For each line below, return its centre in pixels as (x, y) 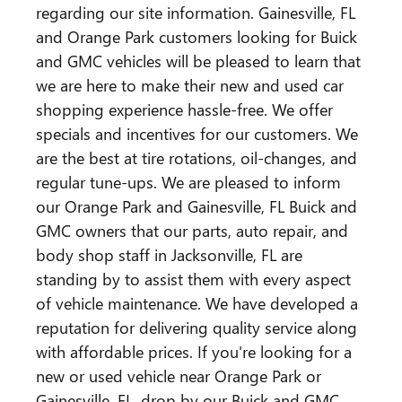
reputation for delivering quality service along (197, 328)
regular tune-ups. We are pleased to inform (188, 182)
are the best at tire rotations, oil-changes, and (197, 158)
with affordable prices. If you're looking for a (194, 352)
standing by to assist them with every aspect (193, 279)
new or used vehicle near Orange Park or (179, 376)
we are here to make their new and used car (190, 85)
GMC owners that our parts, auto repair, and (192, 231)
